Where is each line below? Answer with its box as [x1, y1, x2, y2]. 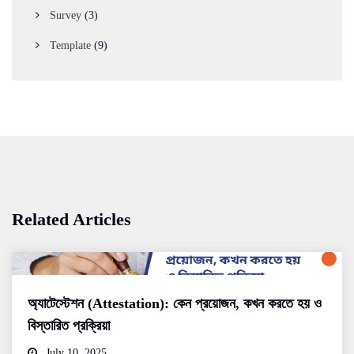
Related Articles [12, 209, 131, 229]
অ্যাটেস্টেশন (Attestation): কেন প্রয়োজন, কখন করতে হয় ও [28, 296, 322, 312]
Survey [50, 9, 81, 21]
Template [50, 39, 91, 51]
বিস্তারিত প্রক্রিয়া [28, 318, 110, 334]
